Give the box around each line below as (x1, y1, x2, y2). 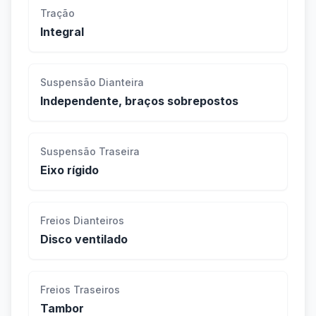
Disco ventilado (40, 232, 128, 247)
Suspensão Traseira (40, 145, 140, 158)
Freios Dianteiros (40, 214, 124, 227)
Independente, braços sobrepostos (40, 94, 238, 109)
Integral (40, 25, 84, 39)
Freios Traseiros (40, 284, 120, 296)
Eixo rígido (40, 163, 99, 178)
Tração (40, 7, 75, 20)
